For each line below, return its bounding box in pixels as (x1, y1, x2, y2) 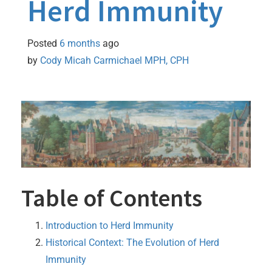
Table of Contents (21, 182, 202, 213)
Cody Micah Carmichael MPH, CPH (40, 54, 189, 66)
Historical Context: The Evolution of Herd (46, 236, 219, 248)
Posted (27, 37, 59, 49)
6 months (59, 37, 100, 49)
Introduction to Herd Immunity (46, 219, 174, 231)
